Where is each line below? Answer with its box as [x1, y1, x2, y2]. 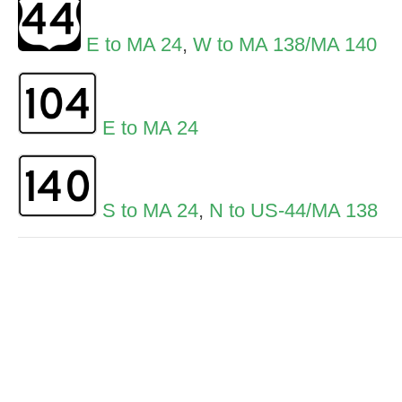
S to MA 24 [102, 198, 198, 222]
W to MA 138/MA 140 [193, 33, 377, 57]
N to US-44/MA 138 [209, 198, 378, 222]
